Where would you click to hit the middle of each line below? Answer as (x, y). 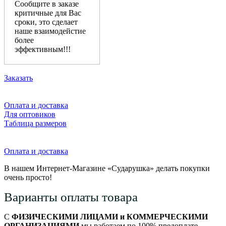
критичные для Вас (48, 13)
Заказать (18, 78)
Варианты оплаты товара (71, 197)
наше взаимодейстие (50, 31)
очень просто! (28, 177)
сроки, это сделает (46, 22)
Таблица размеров (35, 123)
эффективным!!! (43, 49)
